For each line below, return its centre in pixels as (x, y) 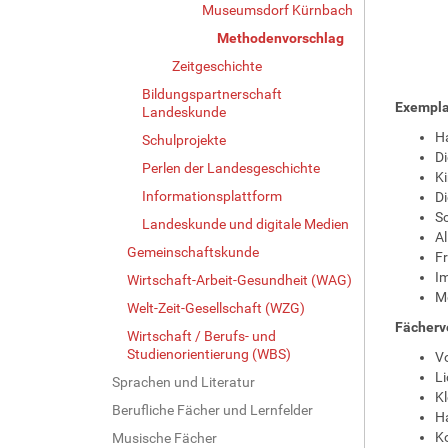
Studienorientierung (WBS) (209, 353)
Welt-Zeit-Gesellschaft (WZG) (216, 307)
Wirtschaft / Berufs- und (201, 335)
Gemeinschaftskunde (193, 251)
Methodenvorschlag (280, 37)
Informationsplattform (212, 195)
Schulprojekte (184, 139)
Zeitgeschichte (217, 65)
